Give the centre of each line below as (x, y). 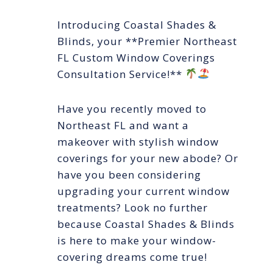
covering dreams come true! (132, 257)
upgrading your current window (144, 191)
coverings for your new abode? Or (148, 158)
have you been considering (129, 174)
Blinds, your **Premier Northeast (147, 41)
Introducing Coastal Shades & (137, 24)
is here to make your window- (137, 240)
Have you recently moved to (132, 108)
